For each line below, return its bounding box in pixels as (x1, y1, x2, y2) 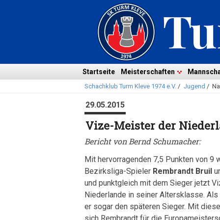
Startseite (82, 68, 115, 76)
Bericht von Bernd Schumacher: (84, 136, 200, 146)
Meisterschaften (121, 68, 175, 76)
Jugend (183, 82, 205, 90)
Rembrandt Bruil (153, 166, 212, 176)
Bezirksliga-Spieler (84, 166, 153, 176)
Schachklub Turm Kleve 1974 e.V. (84, 82, 176, 90)
